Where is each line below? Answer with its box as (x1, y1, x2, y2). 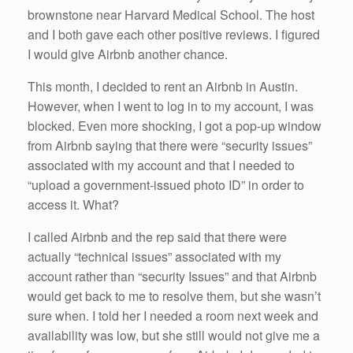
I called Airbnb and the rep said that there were (28, 227, 287, 246)
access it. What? (28, 195, 119, 214)
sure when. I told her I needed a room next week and (28, 306, 318, 325)
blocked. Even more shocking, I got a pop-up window (28, 116, 321, 135)
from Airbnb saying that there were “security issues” (28, 136, 312, 154)
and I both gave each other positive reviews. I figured (28, 24, 320, 43)
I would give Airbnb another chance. (28, 44, 228, 63)
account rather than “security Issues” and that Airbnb (28, 266, 317, 285)
